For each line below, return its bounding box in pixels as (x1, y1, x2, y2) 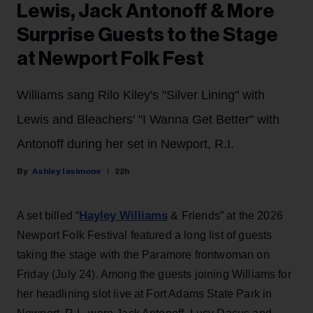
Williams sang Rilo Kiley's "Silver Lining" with (17, 87, 265, 102)
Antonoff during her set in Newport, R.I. (17, 136, 234, 151)
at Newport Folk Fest (17, 48, 204, 68)
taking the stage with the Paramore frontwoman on (17, 248, 270, 261)
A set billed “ (17, 209, 80, 221)
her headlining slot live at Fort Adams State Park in (17, 287, 272, 300)
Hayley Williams (79, 208, 168, 222)
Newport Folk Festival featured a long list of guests (17, 228, 272, 241)
